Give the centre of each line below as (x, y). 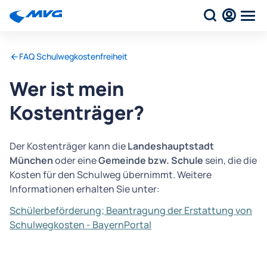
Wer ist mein (67, 89)
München (31, 160)
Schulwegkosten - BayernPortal (80, 225)
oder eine (76, 160)
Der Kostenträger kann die (69, 146)
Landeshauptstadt (171, 146)
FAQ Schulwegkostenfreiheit (73, 56)
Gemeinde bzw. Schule (151, 160)
